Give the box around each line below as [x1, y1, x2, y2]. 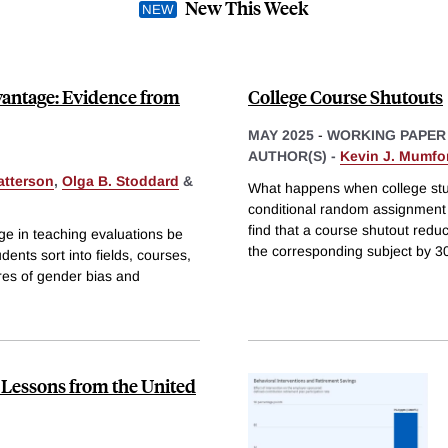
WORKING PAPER [327, 126, 446, 143]
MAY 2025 [248, 126, 314, 143]
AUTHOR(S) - [248, 147, 340, 164]
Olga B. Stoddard [62, 172, 179, 189]
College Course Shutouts [248, 83, 443, 109]
